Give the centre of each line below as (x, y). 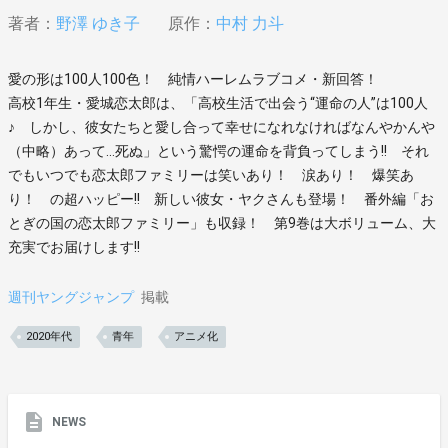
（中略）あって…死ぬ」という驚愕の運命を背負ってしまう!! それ (218, 150)
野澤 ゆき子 (98, 24)
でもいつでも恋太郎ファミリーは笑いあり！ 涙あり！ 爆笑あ (211, 174)
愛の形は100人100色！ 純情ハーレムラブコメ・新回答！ (193, 78)
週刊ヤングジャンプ (71, 296)
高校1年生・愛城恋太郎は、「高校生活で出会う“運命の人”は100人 (218, 102)
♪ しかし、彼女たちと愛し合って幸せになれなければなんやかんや (221, 126)
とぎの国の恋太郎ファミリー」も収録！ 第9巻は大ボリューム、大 (222, 222)
